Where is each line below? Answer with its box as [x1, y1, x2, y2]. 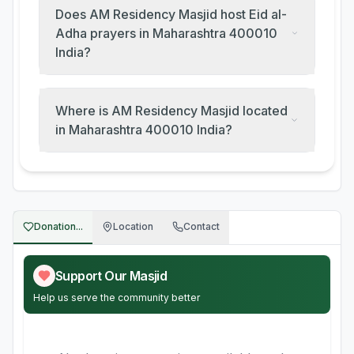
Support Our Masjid [55, 268, 168, 284]
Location [113, 220, 153, 232]
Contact [183, 220, 220, 232]
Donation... [34, 220, 83, 232]
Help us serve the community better [33, 292, 200, 303]
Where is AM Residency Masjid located [55, 103, 288, 119]
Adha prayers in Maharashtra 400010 [55, 25, 277, 41]
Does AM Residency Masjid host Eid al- [55, 6, 287, 22]
